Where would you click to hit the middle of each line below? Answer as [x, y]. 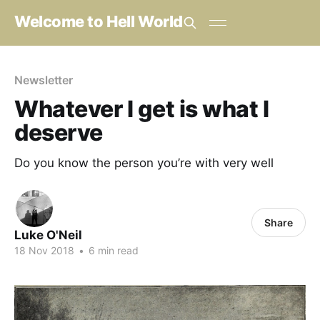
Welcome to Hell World [99, 21]
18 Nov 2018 [44, 250]
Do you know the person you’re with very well [144, 163]
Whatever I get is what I [142, 109]
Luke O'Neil [48, 235]
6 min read [112, 250]
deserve [59, 132]
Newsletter [44, 80]
